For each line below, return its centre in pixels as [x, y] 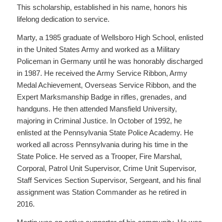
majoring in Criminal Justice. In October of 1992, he [99, 121]
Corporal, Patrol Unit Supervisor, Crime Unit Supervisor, [106, 168]
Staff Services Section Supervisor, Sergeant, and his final [109, 180]
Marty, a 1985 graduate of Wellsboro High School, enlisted [110, 37]
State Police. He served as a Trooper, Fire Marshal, [99, 156]
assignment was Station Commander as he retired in [101, 192]
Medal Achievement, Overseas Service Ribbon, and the [106, 85]
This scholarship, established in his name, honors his [102, 7]
